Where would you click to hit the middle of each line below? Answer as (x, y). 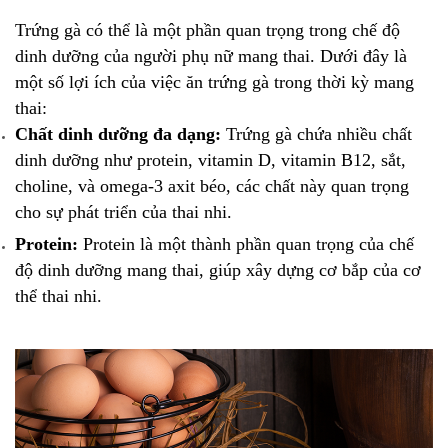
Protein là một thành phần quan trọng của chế (246, 243)
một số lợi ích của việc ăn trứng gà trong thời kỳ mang (214, 82)
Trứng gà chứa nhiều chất (316, 134)
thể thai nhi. (58, 295)
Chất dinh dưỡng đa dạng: (118, 134)
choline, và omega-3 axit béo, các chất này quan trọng (212, 186)
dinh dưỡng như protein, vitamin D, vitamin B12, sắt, (210, 160)
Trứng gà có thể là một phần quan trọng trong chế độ (207, 30)
